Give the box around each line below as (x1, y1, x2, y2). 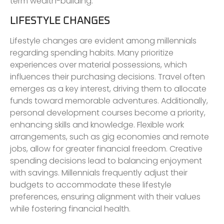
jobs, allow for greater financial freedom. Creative (10, 142, 202, 154)
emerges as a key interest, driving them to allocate (10, 82, 206, 94)
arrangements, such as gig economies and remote (10, 130, 209, 142)
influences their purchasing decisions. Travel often (10, 70, 205, 82)
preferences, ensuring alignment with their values (10, 190, 200, 202)
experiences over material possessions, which (10, 58, 187, 70)
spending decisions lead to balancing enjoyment (10, 154, 202, 166)
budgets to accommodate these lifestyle (10, 178, 171, 190)
